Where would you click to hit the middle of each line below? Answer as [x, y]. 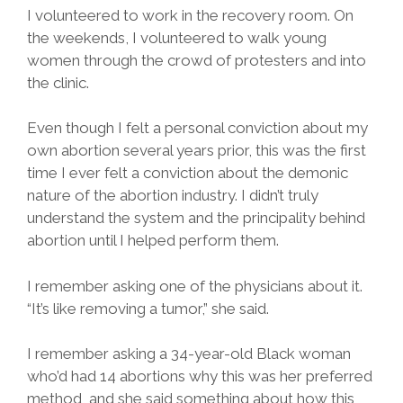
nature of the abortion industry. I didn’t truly [173, 196]
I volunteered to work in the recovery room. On [190, 15]
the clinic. [58, 82]
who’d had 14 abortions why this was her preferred [200, 376]
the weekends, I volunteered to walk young [177, 37]
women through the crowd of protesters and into [197, 60]
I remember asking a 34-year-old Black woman [189, 354]
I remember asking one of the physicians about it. [195, 286]
